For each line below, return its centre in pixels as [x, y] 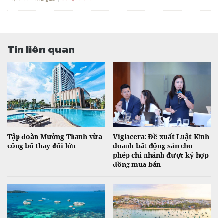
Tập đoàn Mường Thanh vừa [55, 136]
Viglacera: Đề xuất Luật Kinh [161, 136]
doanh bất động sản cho [153, 145]
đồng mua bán [137, 164]
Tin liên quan [41, 48]
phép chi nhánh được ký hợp [161, 155]
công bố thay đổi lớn [42, 145]
